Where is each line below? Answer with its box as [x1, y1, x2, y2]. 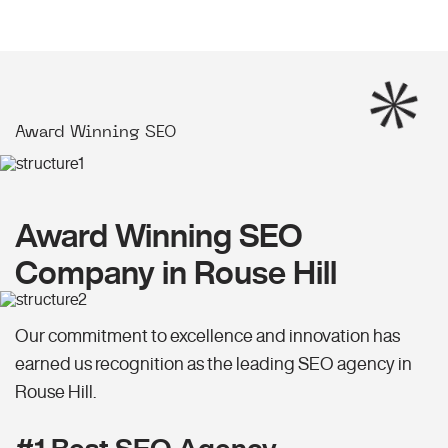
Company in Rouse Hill [15, 256, 337, 289]
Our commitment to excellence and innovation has [15, 326, 400, 345]
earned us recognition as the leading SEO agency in [15, 354, 412, 373]
